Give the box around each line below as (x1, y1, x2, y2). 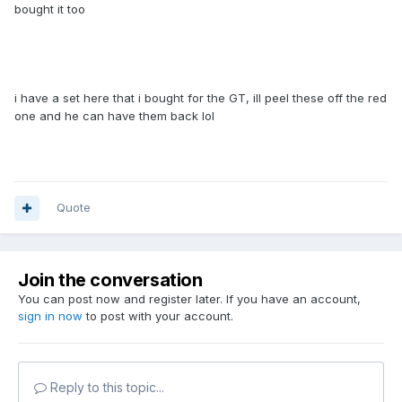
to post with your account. (83, 309, 233, 324)
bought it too (14, 2, 85, 17)
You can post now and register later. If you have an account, (18, 292, 361, 307)
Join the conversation (18, 269, 203, 292)
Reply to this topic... (47, 380, 164, 396)
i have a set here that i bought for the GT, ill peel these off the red (14, 91, 387, 106)
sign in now (18, 309, 83, 324)
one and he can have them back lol (14, 109, 214, 124)
